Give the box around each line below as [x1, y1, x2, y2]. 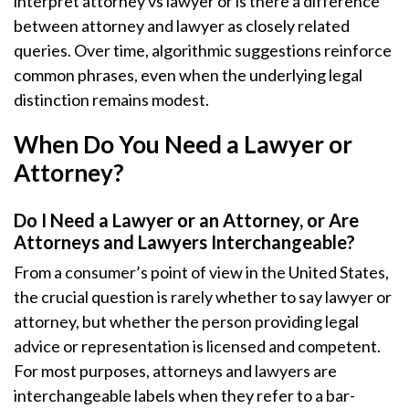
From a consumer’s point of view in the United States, [14, 262, 389, 282]
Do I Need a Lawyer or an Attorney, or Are [14, 209, 359, 231]
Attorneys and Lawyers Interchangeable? [14, 231, 355, 253]
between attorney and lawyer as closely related [14, 16, 350, 36]
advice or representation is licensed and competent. [14, 336, 381, 356]
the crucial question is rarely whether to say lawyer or [14, 287, 392, 307]
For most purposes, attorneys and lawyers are [14, 361, 337, 381]
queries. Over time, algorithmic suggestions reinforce [14, 40, 392, 60]
